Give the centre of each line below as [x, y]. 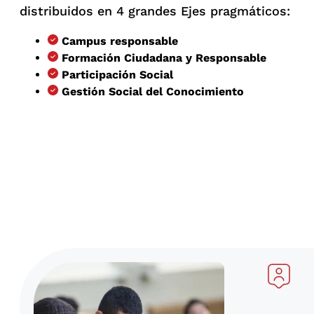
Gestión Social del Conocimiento [155, 92]
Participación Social [117, 75]
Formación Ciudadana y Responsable [166, 58]
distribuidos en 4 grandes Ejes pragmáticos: [157, 11]
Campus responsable [122, 41]
